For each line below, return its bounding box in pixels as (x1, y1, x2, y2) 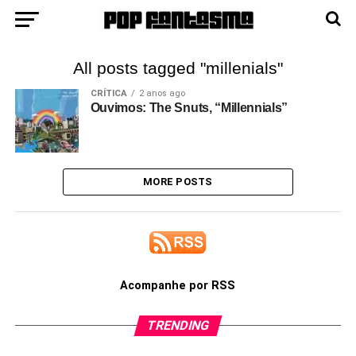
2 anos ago (138, 88, 185, 99)
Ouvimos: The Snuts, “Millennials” (90, 101, 288, 114)
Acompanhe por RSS (120, 279, 236, 292)
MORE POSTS (143, 176, 213, 188)
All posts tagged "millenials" (72, 59, 283, 77)
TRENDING (145, 318, 211, 333)
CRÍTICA (90, 88, 127, 99)
